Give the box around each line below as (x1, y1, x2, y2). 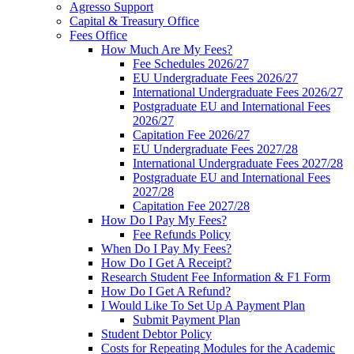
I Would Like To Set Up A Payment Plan (101, 299, 305, 313)
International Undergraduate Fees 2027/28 (133, 156, 343, 171)
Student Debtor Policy (101, 327, 212, 341)
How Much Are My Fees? (101, 43, 232, 57)
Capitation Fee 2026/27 (133, 128, 250, 142)
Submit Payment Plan (133, 313, 240, 327)
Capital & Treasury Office (70, 14, 199, 28)
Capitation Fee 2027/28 (133, 199, 250, 213)
